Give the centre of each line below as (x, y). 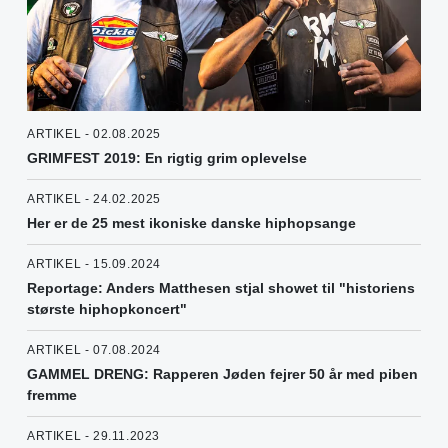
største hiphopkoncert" (107, 308)
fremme (52, 394)
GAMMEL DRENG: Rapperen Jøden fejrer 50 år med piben (222, 373)
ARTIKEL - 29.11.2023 (93, 435)
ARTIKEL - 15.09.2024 (94, 263)
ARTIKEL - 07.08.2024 (94, 349)
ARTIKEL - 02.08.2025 (94, 133)
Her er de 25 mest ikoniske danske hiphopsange (191, 222)
